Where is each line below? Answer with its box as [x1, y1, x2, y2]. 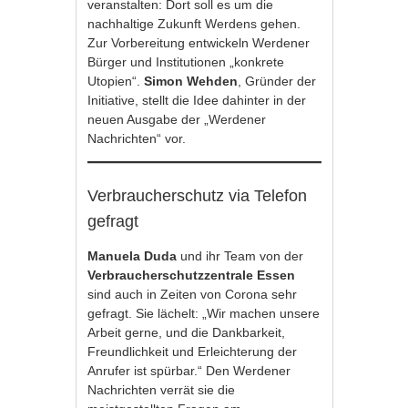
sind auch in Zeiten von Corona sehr [87, 287, 298, 302]
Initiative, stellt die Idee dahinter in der [87, 93, 307, 108]
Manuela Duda [87, 249, 178, 264]
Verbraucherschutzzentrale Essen [87, 268, 296, 283]
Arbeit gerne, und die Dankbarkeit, [87, 325, 286, 341]
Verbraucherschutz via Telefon [87, 187, 308, 206]
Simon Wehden [144, 74, 239, 89]
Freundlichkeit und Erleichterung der [87, 344, 298, 360]
